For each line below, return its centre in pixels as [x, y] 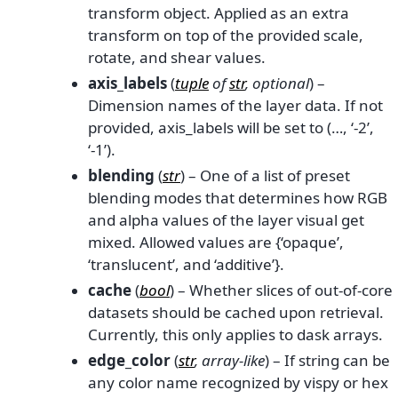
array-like [233, 360]
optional [281, 83]
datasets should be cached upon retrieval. [236, 312]
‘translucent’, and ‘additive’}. [186, 264]
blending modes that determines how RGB [238, 197]
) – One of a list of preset [265, 175]
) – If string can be [327, 360]
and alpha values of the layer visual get [226, 219]
